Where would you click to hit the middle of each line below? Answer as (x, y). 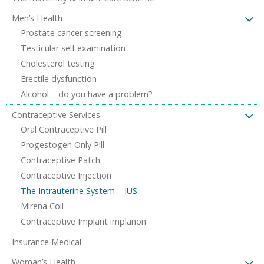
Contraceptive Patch (60, 160)
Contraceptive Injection (66, 175)
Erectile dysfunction (59, 78)
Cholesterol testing (58, 63)
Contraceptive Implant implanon (83, 221)
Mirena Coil (42, 206)
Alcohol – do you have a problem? (87, 94)
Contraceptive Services (56, 114)
